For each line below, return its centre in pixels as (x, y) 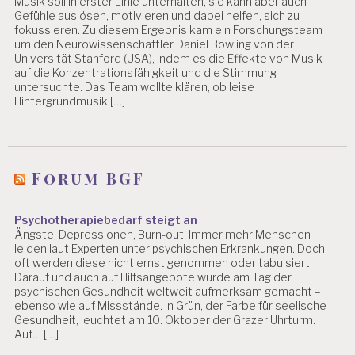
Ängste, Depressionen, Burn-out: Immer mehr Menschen (163, 234)
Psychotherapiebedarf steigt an (106, 220)
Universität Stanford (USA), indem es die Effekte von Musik (169, 59)
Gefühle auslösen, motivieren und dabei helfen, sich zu (157, 16)
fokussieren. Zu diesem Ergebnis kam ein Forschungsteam (169, 30)
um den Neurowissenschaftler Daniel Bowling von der (155, 44)
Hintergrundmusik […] (70, 101)
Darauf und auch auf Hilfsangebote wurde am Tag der (153, 277)
